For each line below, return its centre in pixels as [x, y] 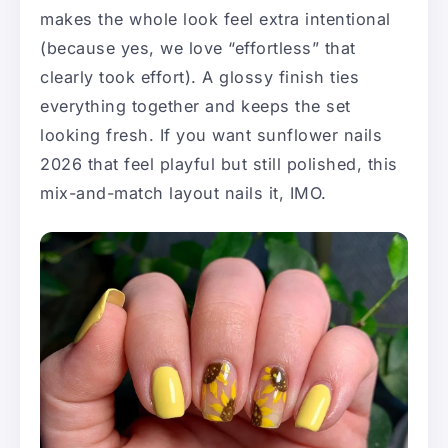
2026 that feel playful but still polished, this [219, 164]
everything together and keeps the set [195, 106]
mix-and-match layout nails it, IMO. [183, 193]
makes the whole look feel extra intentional [215, 19]
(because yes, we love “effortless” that [198, 48]
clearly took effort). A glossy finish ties [199, 77]
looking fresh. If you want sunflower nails [211, 135]
